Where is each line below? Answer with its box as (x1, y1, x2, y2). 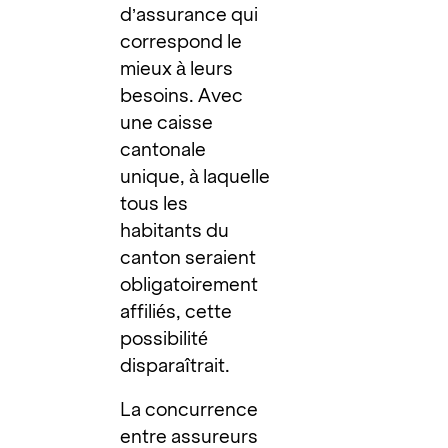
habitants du (120, 220, 230, 242)
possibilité (120, 328, 209, 350)
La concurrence (120, 398, 259, 420)
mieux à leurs (120, 58, 234, 80)
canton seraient (120, 247, 257, 269)
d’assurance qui (120, 4, 259, 26)
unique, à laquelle (120, 166, 271, 188)
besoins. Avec (120, 85, 244, 107)
